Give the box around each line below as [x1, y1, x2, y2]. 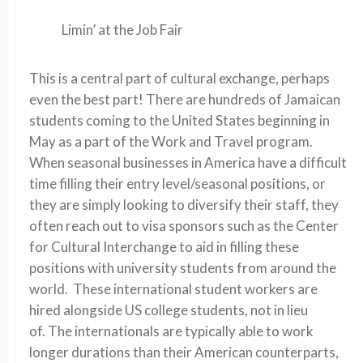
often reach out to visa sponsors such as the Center [29, 217, 339, 234]
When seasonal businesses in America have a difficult [29, 154, 347, 171]
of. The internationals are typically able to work [29, 322, 314, 340]
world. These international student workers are [29, 280, 318, 297]
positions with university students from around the [29, 259, 336, 276]
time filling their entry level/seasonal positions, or [29, 175, 326, 192]
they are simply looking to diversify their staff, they [29, 196, 339, 213]
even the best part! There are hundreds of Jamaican [29, 91, 340, 108]
